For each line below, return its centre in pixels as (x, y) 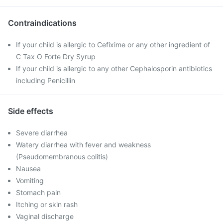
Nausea (28, 168)
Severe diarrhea (42, 133)
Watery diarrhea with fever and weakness (83, 145)
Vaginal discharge (45, 216)
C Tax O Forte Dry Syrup (56, 56)
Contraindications (42, 23)
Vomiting (30, 180)
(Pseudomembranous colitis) (62, 157)
